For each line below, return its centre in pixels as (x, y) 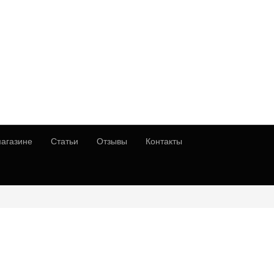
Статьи (65, 141)
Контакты (164, 141)
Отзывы (112, 141)
